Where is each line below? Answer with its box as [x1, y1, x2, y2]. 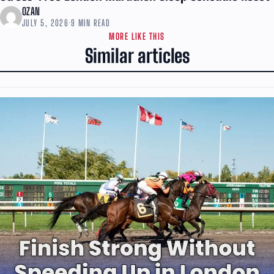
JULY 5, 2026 [22, 18, 69, 29]
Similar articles [84, 45, 190, 67]
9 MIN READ [70, 18, 111, 29]
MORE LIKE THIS [109, 31, 165, 42]
